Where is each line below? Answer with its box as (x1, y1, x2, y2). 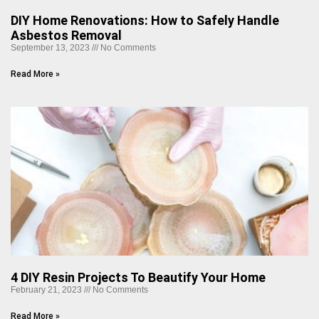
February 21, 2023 (11, 284, 84, 295)
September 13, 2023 (11, 42, 92, 53)
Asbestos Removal (11, 27, 122, 43)
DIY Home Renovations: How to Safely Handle (11, 12, 279, 28)
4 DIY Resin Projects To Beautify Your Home (11, 269, 266, 285)
